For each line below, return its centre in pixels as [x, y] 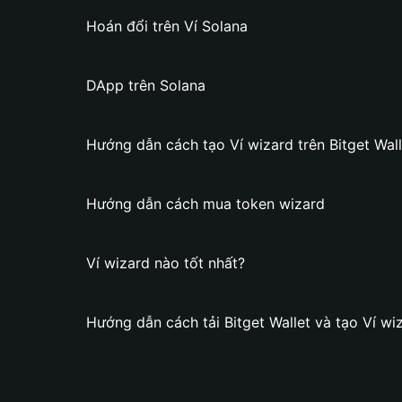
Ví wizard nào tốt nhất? [166, 263]
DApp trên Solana [146, 85]
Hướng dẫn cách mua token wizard [205, 204]
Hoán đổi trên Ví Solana [167, 26]
